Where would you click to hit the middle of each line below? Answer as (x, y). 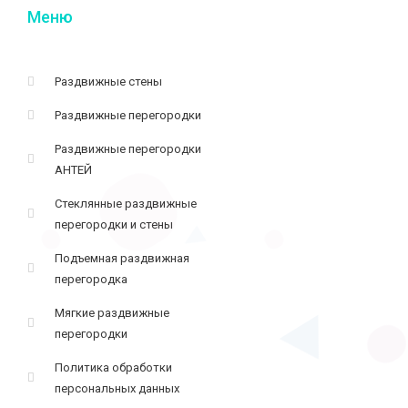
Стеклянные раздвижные (126, 203)
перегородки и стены (114, 224)
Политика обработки (114, 367)
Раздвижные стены (109, 81)
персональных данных (117, 388)
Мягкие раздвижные (112, 312)
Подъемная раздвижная (122, 258)
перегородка (92, 279)
